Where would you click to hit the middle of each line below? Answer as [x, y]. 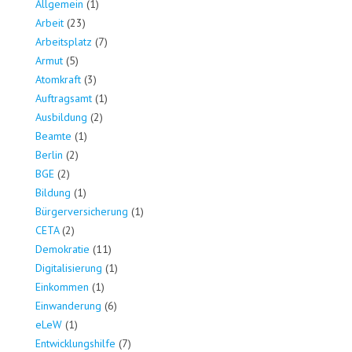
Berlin [49, 155]
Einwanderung [68, 306]
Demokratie [62, 249]
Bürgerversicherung [82, 212]
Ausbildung [61, 117]
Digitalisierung [69, 268]
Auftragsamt [64, 99]
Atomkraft [58, 80]
